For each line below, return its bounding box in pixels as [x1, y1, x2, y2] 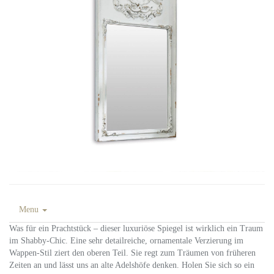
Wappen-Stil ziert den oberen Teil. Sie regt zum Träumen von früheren [9, 248, 256, 257]
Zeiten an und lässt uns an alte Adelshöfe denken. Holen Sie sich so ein [9, 261, 254, 270]
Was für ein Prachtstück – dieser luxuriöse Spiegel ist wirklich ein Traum [9, 224, 263, 233]
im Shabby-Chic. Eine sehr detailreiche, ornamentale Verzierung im [9, 236, 243, 245]
